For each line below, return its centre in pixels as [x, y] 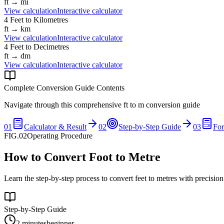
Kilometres [51, 19]
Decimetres [51, 46]
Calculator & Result [55, 126]
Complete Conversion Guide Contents [64, 87]
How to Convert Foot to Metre [82, 157]
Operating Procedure [60, 135]
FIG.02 [15, 135]
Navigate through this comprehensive [64, 104]
